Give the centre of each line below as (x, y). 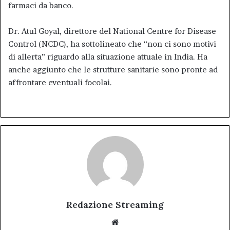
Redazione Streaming (115, 204)
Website (135, 221)
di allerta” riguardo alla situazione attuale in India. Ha (108, 56)
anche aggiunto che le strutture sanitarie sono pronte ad (113, 69)
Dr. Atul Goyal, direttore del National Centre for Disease (112, 31)
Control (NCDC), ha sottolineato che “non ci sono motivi (112, 44)
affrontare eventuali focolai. (60, 82)
